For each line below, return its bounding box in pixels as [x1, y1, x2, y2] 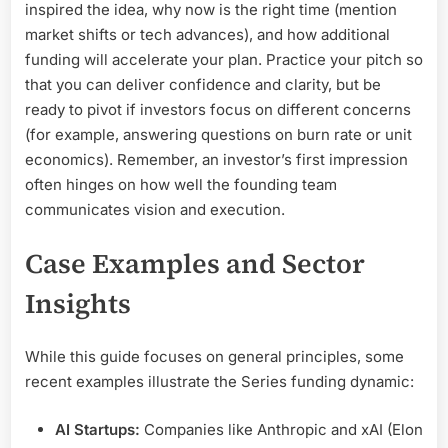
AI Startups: [55, 419, 140, 439]
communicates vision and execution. [25, 199, 285, 219]
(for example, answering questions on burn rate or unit [25, 124, 412, 144]
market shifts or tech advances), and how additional [25, 24, 390, 44]
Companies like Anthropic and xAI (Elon [140, 419, 423, 439]
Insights [25, 285, 131, 323]
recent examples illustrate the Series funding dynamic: [25, 372, 414, 392]
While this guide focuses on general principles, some [25, 347, 404, 367]
